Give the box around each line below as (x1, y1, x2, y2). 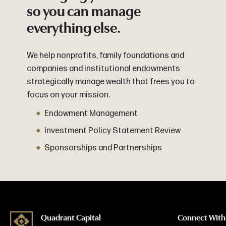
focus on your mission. (26, 90, 110, 100)
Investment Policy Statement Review (44, 126, 181, 136)
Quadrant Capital (40, 213, 101, 222)
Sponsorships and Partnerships (44, 143, 162, 153)
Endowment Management (44, 109, 138, 119)
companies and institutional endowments (26, 64, 180, 74)
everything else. (26, 20, 121, 36)
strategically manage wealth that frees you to (26, 77, 195, 87)
